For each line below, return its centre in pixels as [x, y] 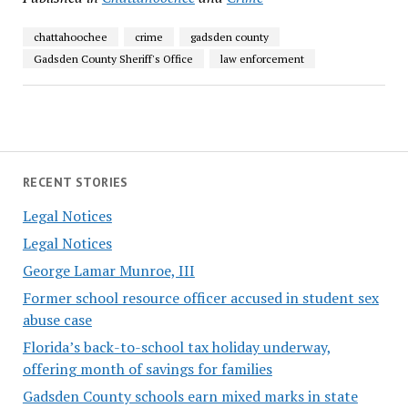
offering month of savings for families [147, 368]
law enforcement [262, 59]
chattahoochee [70, 37]
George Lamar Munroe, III [108, 270]
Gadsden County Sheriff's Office [113, 59]
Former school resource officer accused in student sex [200, 297]
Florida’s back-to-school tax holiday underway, [177, 347]
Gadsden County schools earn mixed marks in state [190, 396]
